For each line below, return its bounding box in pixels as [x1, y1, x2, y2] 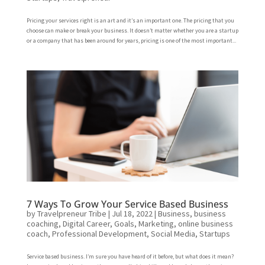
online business [177, 218, 233, 229]
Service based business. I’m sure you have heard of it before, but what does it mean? [26, 252, 234, 260]
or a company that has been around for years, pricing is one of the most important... [26, 37, 236, 45]
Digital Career [62, 218, 110, 229]
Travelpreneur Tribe [37, 208, 106, 219]
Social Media [150, 228, 195, 239]
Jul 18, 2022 [111, 208, 153, 219]
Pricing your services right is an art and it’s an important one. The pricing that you [26, 17, 234, 25]
